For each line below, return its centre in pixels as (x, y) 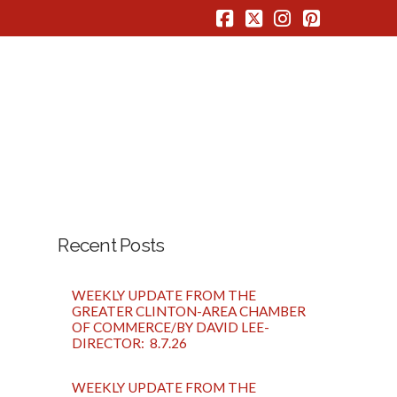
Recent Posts (111, 245)
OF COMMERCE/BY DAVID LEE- (171, 327)
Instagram (330, 37)
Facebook (271, 37)
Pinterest (354, 37)
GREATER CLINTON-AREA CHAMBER (189, 311)
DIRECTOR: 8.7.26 (130, 343)
